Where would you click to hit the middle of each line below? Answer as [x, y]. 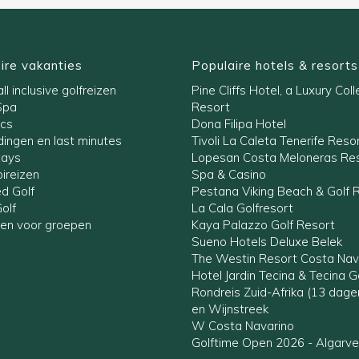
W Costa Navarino [243, 325]
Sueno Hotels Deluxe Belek [267, 241]
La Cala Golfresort [242, 208]
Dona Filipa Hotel [239, 123]
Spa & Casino [229, 174]
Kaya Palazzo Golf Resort [263, 224]
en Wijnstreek [230, 309]
